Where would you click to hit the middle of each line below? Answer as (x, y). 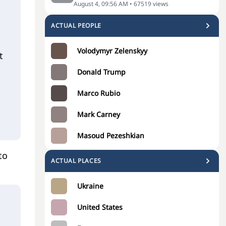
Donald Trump (101, 72)
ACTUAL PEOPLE (76, 25)
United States (100, 207)
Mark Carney (99, 114)
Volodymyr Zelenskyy (112, 51)
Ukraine (90, 186)
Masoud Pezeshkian (111, 135)
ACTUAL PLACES (76, 161)
